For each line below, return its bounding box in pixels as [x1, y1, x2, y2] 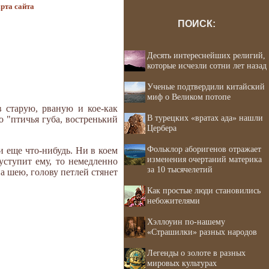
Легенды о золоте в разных [147, 248, 246, 258]
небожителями [147, 196, 200, 205]
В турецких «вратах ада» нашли [147, 113, 263, 122]
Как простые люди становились [147, 186, 261, 195]
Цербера [147, 123, 177, 133]
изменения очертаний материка [147, 154, 262, 164]
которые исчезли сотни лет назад [147, 61, 267, 70]
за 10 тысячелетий [147, 165, 213, 174]
